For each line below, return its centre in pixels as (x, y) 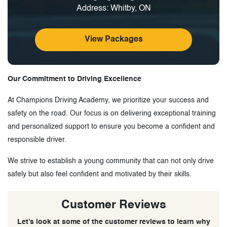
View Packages (113, 40)
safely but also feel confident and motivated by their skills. (100, 174)
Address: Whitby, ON (113, 8)
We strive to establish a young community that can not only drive (111, 161)
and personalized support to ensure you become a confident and (111, 126)
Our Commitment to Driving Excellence (74, 79)
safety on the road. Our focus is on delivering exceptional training (112, 113)
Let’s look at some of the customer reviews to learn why (113, 222)
